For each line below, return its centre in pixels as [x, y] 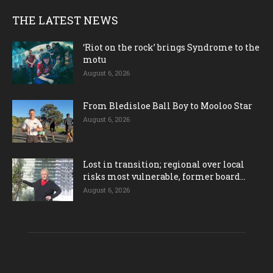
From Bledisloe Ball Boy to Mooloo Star [168, 106]
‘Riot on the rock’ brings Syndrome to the [171, 48]
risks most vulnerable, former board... [164, 177]
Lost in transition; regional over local [164, 165]
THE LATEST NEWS [65, 20]
